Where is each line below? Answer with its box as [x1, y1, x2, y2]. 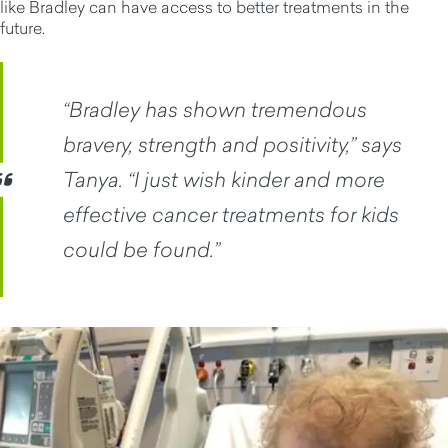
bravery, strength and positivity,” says [63, 131, 402, 158]
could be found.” [63, 236, 220, 263]
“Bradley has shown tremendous [63, 96, 367, 123]
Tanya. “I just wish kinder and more [63, 166, 385, 193]
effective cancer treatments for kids [63, 201, 399, 228]
